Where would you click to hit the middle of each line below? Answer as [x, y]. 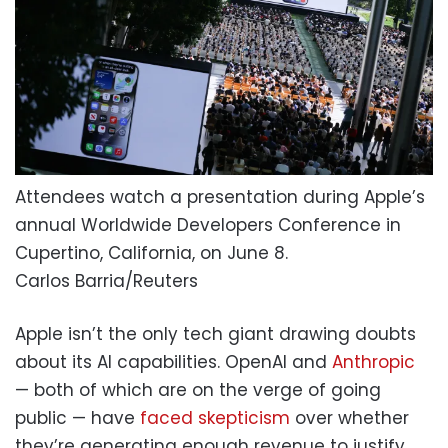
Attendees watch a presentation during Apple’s [220, 196]
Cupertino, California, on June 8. [151, 252]
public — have [77, 417]
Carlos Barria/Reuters [106, 280]
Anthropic [373, 361]
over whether [352, 417]
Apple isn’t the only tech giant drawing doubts [215, 333]
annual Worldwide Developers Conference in [208, 224]
